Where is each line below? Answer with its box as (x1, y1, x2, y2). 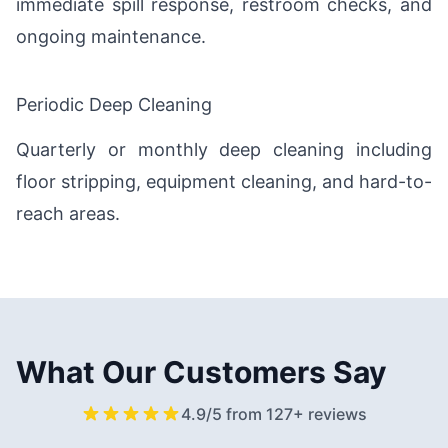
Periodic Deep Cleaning (16, 93, 212, 115)
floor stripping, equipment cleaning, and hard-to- (16, 171, 432, 193)
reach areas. (16, 203, 120, 225)
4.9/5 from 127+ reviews (181, 404, 367, 425)
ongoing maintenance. (16, 25, 206, 47)
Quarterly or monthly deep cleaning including (16, 139, 432, 161)
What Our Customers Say (16, 354, 387, 391)
